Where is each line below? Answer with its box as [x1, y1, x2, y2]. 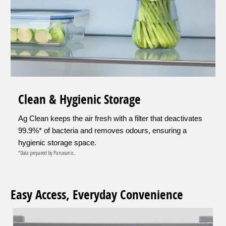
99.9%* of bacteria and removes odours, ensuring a [18, 126, 187, 135]
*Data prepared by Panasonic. [18, 149, 75, 157]
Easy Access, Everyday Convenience [11, 186, 183, 204]
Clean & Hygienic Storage [18, 90, 141, 108]
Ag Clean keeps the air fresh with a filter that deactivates [18, 114, 202, 123]
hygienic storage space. [18, 138, 96, 147]
